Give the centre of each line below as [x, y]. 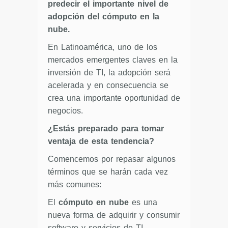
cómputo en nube [94, 202]
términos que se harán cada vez [108, 172]
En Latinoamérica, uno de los [103, 47]
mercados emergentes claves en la [113, 60]
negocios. [65, 110]
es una [143, 202]
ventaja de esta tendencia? [101, 141]
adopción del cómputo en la [104, 16]
